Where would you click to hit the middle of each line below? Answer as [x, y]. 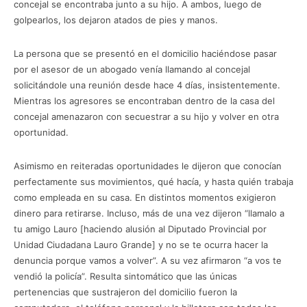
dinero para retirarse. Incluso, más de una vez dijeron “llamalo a [149, 213]
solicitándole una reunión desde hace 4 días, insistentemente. [147, 85]
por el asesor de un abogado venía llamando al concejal [132, 69]
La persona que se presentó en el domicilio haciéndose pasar [145, 53]
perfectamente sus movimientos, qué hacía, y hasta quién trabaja [153, 181]
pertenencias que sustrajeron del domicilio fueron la [125, 292]
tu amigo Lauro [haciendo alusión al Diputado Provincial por [140, 229]
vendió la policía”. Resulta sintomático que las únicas [125, 276]
